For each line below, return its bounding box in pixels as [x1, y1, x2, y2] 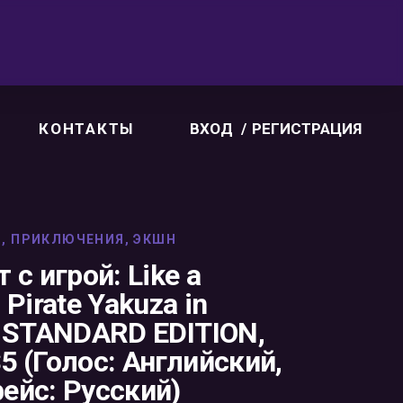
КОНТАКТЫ [39, 119, 134, 138]
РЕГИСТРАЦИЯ [252, 119, 362, 138]
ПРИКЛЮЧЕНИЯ [11, 232, 125, 246]
